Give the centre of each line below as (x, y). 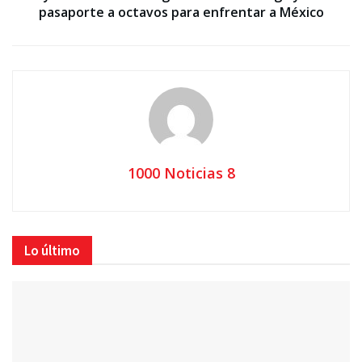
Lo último (52, 250)
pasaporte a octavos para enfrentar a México (181, 12)
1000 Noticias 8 (181, 173)
